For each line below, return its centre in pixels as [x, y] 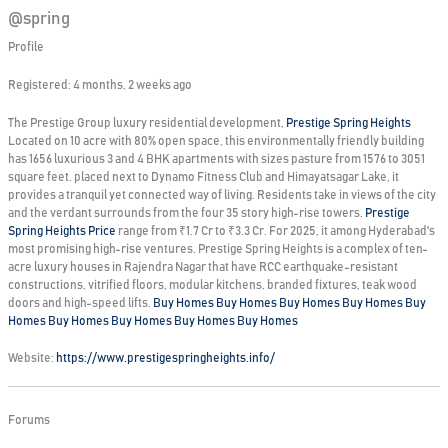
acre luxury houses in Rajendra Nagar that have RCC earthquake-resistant [202, 266]
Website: [31, 357]
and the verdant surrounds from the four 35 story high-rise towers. [186, 212]
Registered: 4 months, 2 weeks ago [99, 85]
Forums [28, 419]
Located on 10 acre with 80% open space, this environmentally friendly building [215, 140]
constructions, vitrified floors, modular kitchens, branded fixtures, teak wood [212, 284]
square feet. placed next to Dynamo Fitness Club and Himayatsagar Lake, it [203, 176]
